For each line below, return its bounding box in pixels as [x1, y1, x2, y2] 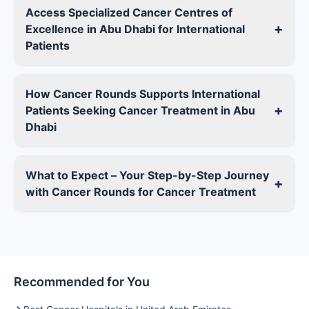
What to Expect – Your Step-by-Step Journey [26, 168, 269, 183]
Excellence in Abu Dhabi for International [26, 22, 245, 37]
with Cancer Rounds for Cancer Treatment [26, 185, 256, 199]
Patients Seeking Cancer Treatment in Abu [26, 103, 255, 118]
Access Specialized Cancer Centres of [26, 6, 232, 20]
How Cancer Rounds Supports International [26, 87, 260, 101]
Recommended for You [14, 275, 150, 290]
